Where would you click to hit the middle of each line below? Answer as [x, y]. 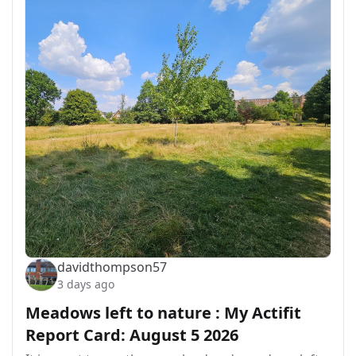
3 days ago [86, 284]
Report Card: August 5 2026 [132, 335]
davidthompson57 [112, 267]
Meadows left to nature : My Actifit [163, 313]
